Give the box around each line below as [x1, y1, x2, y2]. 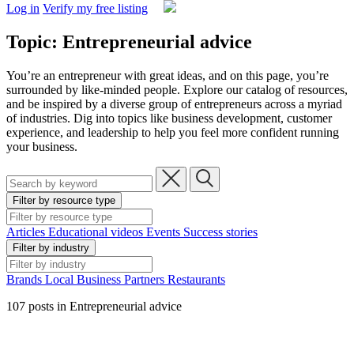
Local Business [45, 273, 124, 287]
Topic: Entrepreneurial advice [6, 31, 252, 52]
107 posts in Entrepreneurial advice [6, 299, 182, 314]
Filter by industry [13, 242, 89, 254]
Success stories [183, 225, 258, 239]
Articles [6, 225, 48, 239]
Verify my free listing [43, 2, 148, 15]
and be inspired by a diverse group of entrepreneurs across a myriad [6, 96, 342, 111]
